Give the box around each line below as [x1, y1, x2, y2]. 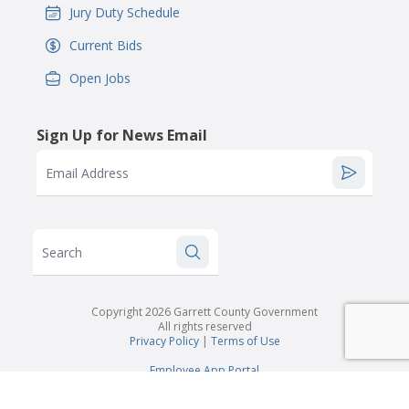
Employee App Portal [150, 362, 259, 378]
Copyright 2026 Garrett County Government [91, 304, 318, 320]
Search [42, 244, 82, 261]
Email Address [46, 164, 129, 182]
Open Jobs [69, 69, 131, 87]
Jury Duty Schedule [69, 4, 180, 21]
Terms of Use [210, 333, 280, 349]
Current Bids [69, 37, 142, 54]
